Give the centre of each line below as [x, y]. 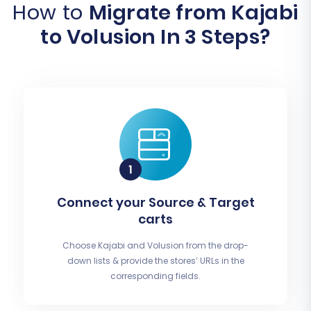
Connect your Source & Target [155, 203]
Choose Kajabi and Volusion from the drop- [155, 246]
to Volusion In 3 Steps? [155, 37]
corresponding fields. [155, 276]
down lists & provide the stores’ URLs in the [155, 261]
